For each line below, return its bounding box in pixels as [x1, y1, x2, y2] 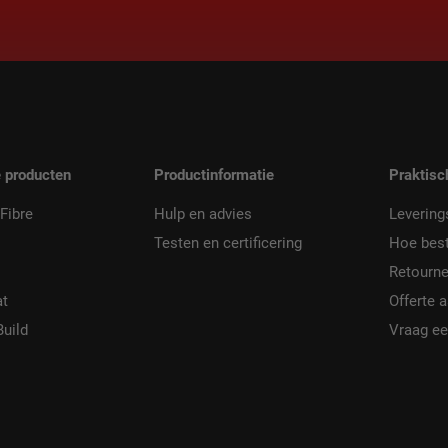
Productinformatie [153, 166, 274, 185]
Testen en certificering [153, 234, 302, 253]
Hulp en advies [153, 205, 252, 224]
